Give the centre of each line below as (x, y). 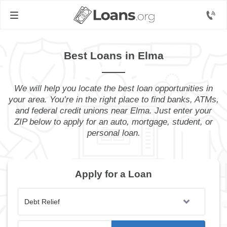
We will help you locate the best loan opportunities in (113, 88)
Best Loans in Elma (113, 55)
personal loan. (113, 133)
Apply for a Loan (113, 174)
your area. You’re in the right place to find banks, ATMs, (113, 100)
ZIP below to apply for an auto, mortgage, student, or (113, 122)
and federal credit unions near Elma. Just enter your (113, 111)
